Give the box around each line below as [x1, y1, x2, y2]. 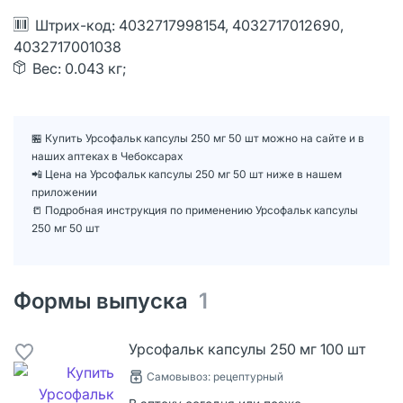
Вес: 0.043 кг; [32, 58, 127, 77]
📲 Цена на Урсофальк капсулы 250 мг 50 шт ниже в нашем [31, 166, 342, 181]
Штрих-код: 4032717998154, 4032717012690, [35, 15, 344, 34]
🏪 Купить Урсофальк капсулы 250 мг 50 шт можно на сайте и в [31, 130, 364, 145]
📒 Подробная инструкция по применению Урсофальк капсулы [31, 202, 358, 217]
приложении [31, 184, 97, 199]
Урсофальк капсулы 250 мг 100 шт [129, 339, 365, 358]
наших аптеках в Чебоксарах [31, 148, 183, 163]
